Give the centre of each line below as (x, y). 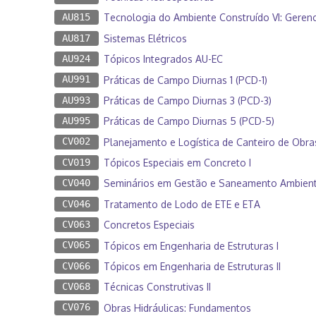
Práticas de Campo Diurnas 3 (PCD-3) (187, 100)
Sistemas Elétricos (145, 38)
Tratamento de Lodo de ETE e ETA (182, 204)
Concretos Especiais (149, 225)
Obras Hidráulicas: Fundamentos (177, 308)
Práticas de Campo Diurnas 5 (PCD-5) (189, 121)
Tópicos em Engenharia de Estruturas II (192, 266)
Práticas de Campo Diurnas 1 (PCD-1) (185, 80)
